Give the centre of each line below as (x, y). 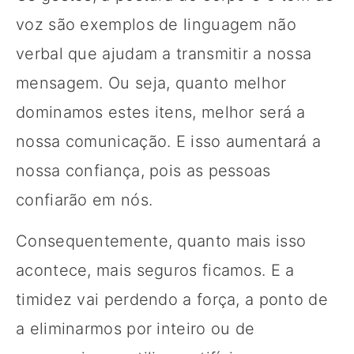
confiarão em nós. (85, 200)
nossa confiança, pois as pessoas (143, 170)
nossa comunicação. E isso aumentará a (169, 141)
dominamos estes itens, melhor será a (161, 112)
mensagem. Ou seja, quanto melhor (151, 83)
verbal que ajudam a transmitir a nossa (164, 53)
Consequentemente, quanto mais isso (161, 241)
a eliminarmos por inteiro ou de (136, 328)
